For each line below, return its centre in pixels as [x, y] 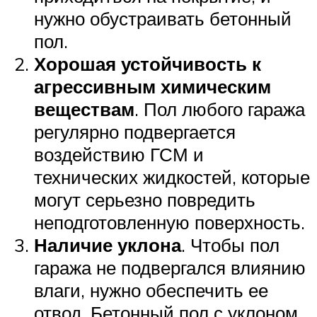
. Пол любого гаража [220, 109]
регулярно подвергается [135, 132]
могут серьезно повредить [145, 200]
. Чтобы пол [230, 245]
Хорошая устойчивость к [148, 64]
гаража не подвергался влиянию [170, 268]
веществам [84, 109]
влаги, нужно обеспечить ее [151, 290]
